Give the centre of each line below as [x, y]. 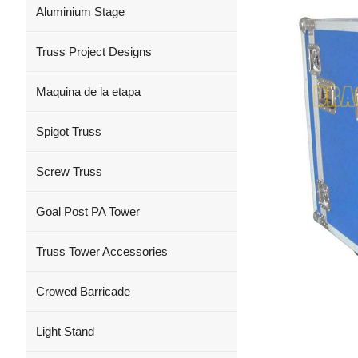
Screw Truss [69, 171]
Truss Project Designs [94, 52]
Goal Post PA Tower [88, 211]
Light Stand [65, 331]
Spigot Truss [69, 131]
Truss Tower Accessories [102, 251]
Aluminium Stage [80, 12]
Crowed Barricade [83, 291]
